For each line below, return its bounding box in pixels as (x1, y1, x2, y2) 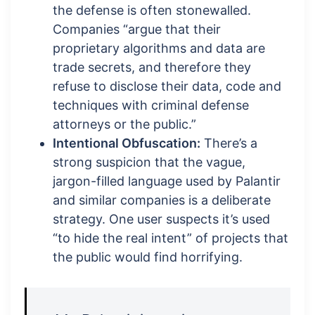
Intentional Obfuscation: (53, 136, 200, 151)
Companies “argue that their (53, 22, 221, 37)
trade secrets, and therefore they (53, 60, 251, 75)
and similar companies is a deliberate (53, 193, 271, 208)
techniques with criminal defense (53, 98, 249, 113)
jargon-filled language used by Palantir (53, 174, 281, 189)
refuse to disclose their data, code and (53, 79, 281, 94)
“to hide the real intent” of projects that (53, 231, 288, 246)
